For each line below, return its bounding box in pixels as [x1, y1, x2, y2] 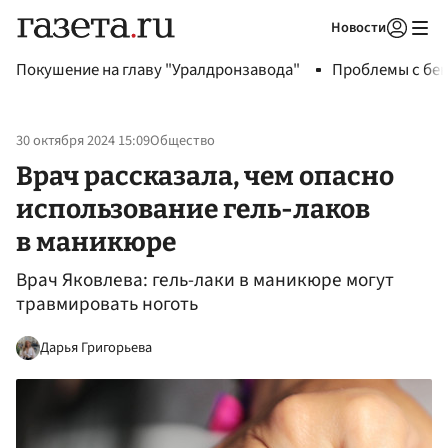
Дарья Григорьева [40, 336, 152, 358]
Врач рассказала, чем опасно [16, 159, 394, 192]
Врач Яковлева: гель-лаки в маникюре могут [16, 266, 394, 295]
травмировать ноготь [16, 290, 198, 319]
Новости [331, 17, 386, 38]
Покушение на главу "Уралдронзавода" [16, 58, 300, 82]
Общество [150, 130, 215, 152]
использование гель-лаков [16, 192, 370, 225]
